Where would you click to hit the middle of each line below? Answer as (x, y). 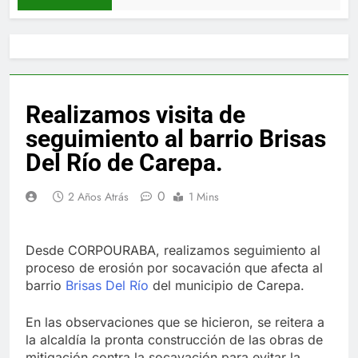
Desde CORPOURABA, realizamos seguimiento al (173, 250)
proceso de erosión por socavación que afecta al (174, 267)
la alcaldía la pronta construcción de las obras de (174, 339)
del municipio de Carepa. (227, 285)
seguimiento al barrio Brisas (176, 138)
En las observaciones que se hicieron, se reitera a (175, 322)
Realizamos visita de (135, 114)
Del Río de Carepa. (124, 162)
